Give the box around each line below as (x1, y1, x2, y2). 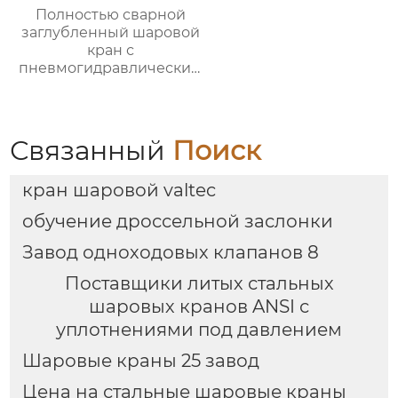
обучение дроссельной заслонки (21, 211, 333, 233)
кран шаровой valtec (21, 179, 216, 202)
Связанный (10, 134, 173, 167)
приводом (72, 77, 149, 95)
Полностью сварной (36, 6, 187, 24)
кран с (87, 42, 135, 60)
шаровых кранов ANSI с (89, 296, 309, 318)
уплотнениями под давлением (56, 319, 342, 341)
